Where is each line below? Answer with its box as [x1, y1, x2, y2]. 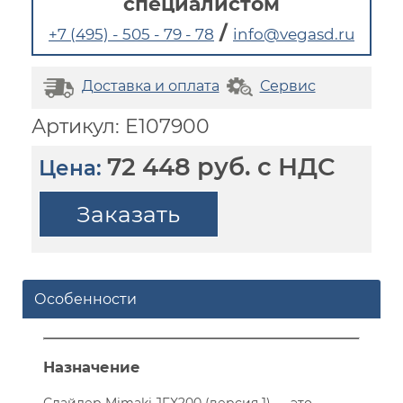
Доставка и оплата [81, 77, 219, 95]
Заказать [76, 200, 181, 228]
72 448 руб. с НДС [106, 151, 335, 182]
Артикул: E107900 [31, 113, 210, 139]
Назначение [42, 358, 140, 377]
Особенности [33, 291, 137, 309]
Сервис [259, 77, 316, 95]
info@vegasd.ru [233, 24, 354, 43]
